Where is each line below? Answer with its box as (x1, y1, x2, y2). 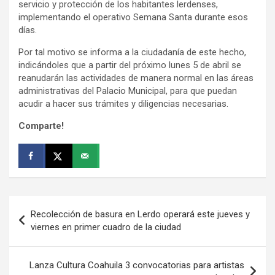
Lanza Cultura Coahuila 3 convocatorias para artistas (29, 259, 244, 271)
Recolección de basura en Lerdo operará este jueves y (31, 208, 250, 220)
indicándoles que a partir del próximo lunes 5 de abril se (18, 59, 241, 71)
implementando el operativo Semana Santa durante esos (18, 11, 248, 23)
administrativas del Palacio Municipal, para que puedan (18, 85, 237, 96)
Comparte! (18, 120, 64, 131)
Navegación (9, 195, 90, 214)
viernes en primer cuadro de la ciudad (31, 221, 181, 233)
